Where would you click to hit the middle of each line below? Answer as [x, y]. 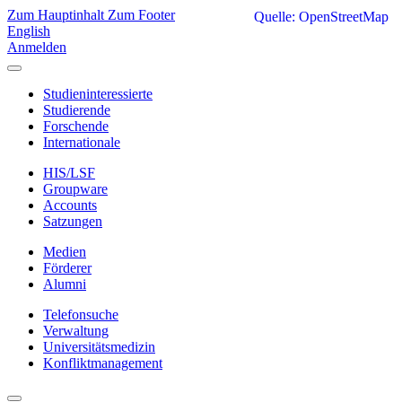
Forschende [76, 126]
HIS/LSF [69, 173]
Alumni [65, 284]
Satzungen [73, 221]
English [29, 31]
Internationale [82, 142]
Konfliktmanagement [103, 363]
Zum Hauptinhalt [57, 15]
